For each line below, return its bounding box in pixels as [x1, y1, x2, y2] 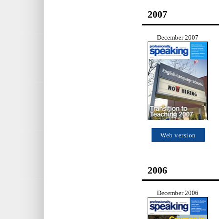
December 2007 [157, 34, 198, 41]
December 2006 [157, 190, 198, 197]
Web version [160, 131, 196, 139]
